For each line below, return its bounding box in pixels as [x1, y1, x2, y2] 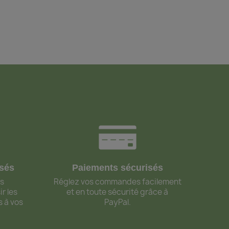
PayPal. [104, 197, 131, 208]
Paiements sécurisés [72, 163, 163, 173]
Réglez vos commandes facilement [53, 176, 181, 188]
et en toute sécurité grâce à [66, 187, 169, 198]
